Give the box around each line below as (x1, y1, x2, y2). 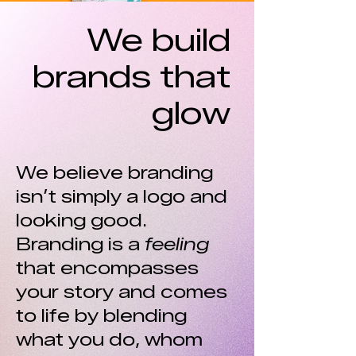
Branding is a (16, 234, 145, 255)
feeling (145, 234, 209, 255)
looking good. (16, 210, 147, 231)
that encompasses (16, 257, 199, 279)
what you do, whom (16, 329, 203, 350)
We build (87, 21, 230, 59)
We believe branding (16, 162, 213, 184)
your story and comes (16, 281, 227, 303)
